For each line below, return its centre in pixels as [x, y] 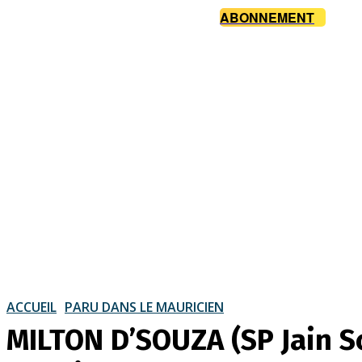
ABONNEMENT [267, 18]
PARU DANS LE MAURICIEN [144, 307]
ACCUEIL [32, 307]
